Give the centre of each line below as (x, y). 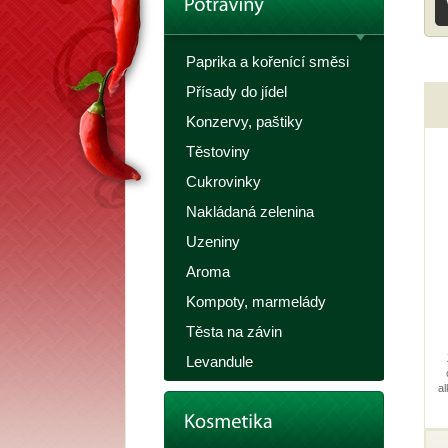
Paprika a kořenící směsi (267, 61)
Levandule (219, 361)
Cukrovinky (223, 181)
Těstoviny (218, 151)
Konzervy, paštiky (244, 121)
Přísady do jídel (236, 91)
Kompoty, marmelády (256, 301)
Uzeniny (213, 241)
